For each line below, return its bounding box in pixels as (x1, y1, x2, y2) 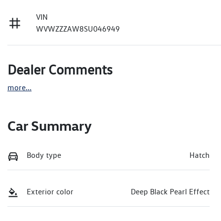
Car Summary (7, 117, 92, 135)
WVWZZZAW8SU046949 (36, 24, 120, 34)
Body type (27, 150, 61, 160)
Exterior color (27, 186, 74, 196)
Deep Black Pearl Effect (131, 186, 210, 196)
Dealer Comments (7, 61, 112, 78)
